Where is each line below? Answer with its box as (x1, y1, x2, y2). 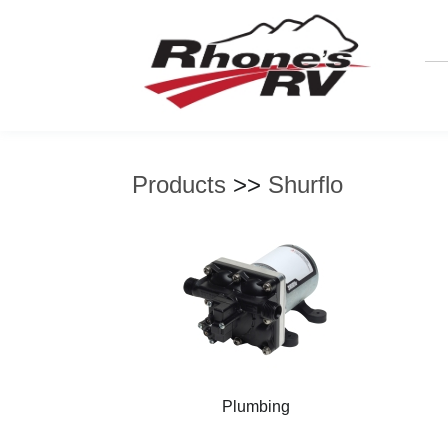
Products (132, 171, 226, 198)
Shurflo (268, 171, 343, 198)
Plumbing (221, 398, 290, 415)
